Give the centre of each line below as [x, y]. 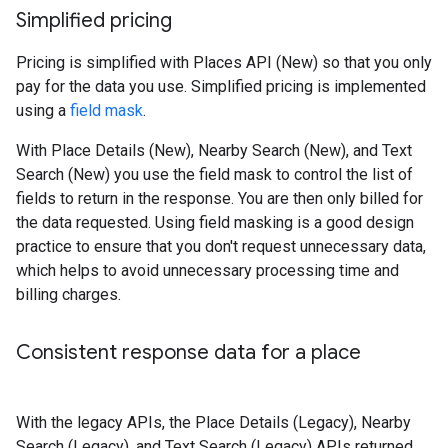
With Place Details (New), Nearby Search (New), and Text [214, 150]
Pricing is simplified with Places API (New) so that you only [224, 62]
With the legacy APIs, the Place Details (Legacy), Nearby [213, 422]
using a [43, 110]
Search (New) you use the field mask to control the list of [214, 174]
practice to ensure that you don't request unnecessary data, [221, 246]
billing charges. [68, 294]
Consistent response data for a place [188, 352]
